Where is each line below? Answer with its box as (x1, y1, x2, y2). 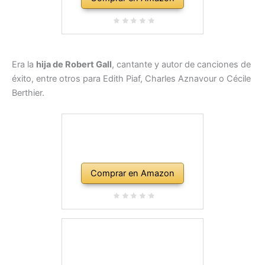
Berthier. (12, 87, 44, 98)
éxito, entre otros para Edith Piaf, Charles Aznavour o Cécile (12, 73, 251, 84)
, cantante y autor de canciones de (112, 59, 251, 70)
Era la (12, 59, 36, 70)
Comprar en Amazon (91, 167, 174, 179)
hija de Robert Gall (36, 59, 112, 70)
